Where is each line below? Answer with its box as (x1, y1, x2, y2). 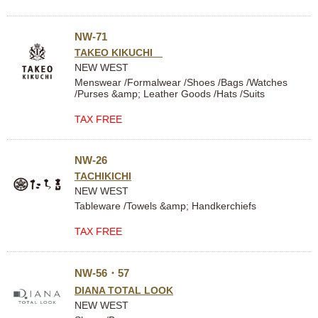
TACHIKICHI (75, 170, 131, 182)
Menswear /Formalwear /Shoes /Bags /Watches (75, 77, 287, 88)
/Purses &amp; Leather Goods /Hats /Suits (75, 88, 265, 99)
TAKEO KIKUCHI (75, 47, 163, 58)
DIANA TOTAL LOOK (75, 285, 173, 296)
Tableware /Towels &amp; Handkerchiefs (75, 200, 256, 212)
